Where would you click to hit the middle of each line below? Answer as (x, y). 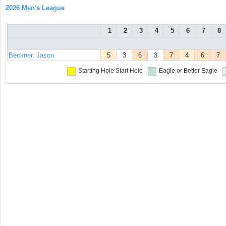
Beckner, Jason (31, 55)
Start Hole (129, 71)
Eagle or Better (179, 71)
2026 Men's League (35, 8)
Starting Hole (96, 71)
